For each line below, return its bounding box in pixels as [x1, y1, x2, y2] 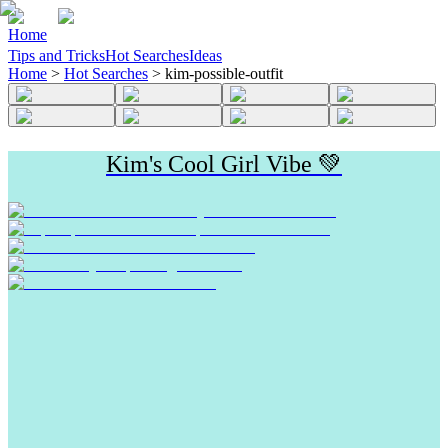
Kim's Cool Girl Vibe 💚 [106, 151, 342, 178]
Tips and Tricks [8, 47, 105, 65]
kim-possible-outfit [165, 65, 283, 83]
